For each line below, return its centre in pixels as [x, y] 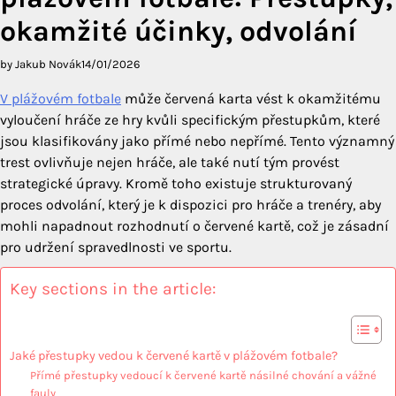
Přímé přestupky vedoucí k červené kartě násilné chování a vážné [203, 376]
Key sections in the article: [113, 289]
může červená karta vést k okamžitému [251, 99]
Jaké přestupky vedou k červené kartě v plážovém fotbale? [174, 356]
